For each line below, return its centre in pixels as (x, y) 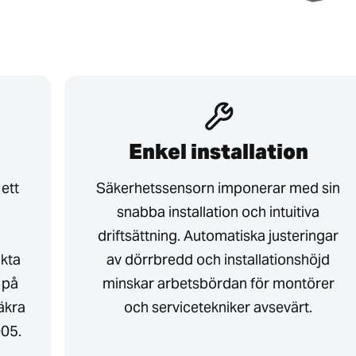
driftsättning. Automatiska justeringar (219, 235)
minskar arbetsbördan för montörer (218, 283)
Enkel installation (218, 151)
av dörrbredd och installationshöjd (219, 259)
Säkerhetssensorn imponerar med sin (219, 188)
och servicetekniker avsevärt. (219, 307)
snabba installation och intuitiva (219, 211)
